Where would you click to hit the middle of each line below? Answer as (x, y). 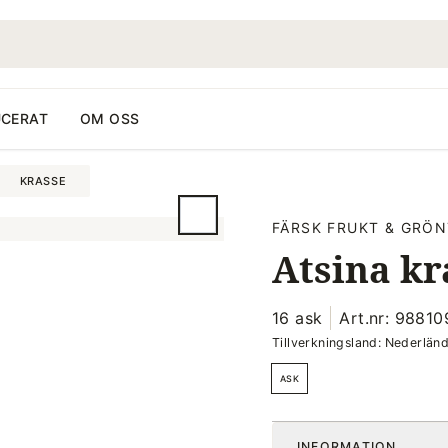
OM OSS (109, 118)
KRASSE (43, 181)
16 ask (297, 318)
